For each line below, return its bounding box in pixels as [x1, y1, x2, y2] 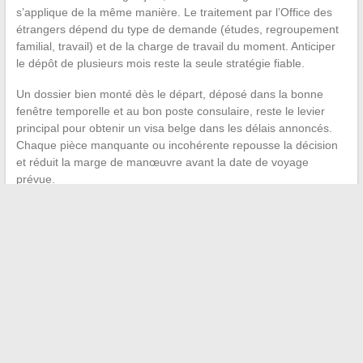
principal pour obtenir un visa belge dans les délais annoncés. [15, 122, 332, 135]
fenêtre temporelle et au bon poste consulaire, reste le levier [15, 105, 325, 118]
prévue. [15, 173, 55, 186]
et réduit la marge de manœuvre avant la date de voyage [15, 156, 309, 169]
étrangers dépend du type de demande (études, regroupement [15, 23, 339, 36]
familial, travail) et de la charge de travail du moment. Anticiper [15, 40, 335, 53]
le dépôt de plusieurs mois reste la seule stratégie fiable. [15, 57, 305, 70]
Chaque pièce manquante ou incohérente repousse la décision [15, 139, 338, 152]
